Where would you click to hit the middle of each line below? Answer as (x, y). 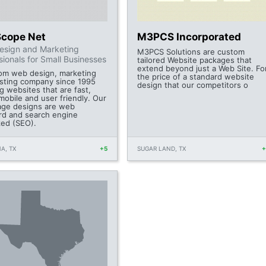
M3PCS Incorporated (189, 37)
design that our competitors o (192, 85)
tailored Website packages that (194, 60)
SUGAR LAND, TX (161, 149)
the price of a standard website (195, 77)
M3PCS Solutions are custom (191, 52)
